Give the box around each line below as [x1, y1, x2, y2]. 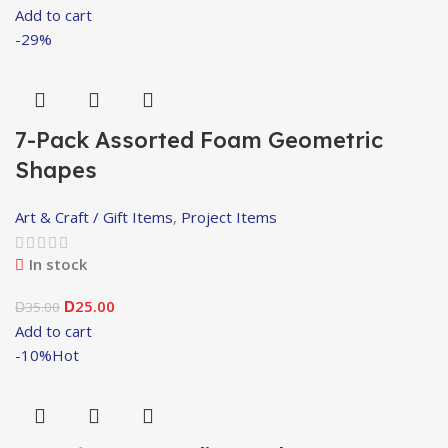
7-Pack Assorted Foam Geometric [15, 126, 383, 155]
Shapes [15, 156, 97, 185]
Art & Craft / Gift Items [15, 207, 173, 228]
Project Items [181, 207, 277, 228]
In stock [29, 254, 87, 275]
